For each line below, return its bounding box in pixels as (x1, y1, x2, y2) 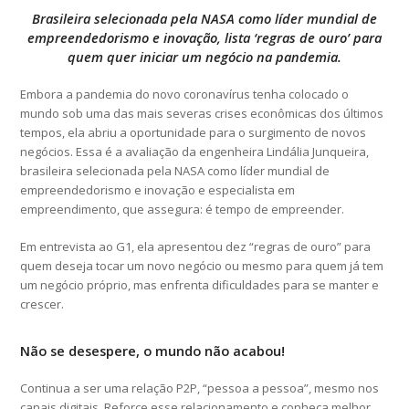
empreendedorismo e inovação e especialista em (20, 181, 296, 198)
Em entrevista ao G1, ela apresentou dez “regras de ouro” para (20, 237, 372, 255)
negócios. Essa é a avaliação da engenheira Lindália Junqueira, (20, 142, 370, 160)
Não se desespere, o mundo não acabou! (20, 341, 286, 360)
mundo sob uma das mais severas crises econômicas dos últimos (20, 104, 384, 121)
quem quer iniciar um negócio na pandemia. (68, 47, 341, 66)
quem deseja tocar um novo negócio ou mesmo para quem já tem (20, 257, 384, 274)
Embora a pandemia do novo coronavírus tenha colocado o (20, 85, 350, 102)
